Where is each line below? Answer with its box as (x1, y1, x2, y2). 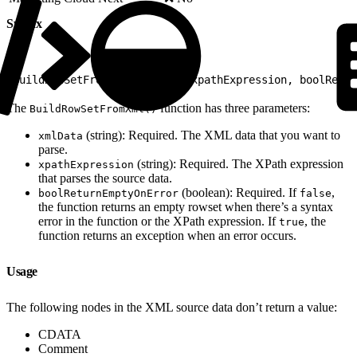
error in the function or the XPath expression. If (38, 214, 279, 228)
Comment (38, 341, 88, 355)
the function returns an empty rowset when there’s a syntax (38, 199, 333, 214)
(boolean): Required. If (178, 185, 300, 199)
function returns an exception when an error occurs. (38, 228, 296, 242)
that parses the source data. (38, 171, 172, 185)
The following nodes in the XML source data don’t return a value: (6, 300, 337, 314)
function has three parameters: (157, 100, 310, 115)
